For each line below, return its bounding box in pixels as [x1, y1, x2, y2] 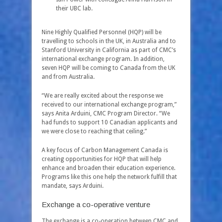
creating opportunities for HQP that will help [42, 156, 162, 163]
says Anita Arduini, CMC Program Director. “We [42, 110, 170, 117]
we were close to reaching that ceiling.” [42, 128, 147, 135]
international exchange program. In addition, [42, 55, 165, 62]
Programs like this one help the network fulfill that [42, 173, 177, 180]
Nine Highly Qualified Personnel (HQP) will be [42, 29, 162, 36]
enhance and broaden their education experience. [42, 165, 175, 171]
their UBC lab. [56, 5, 93, 12]
